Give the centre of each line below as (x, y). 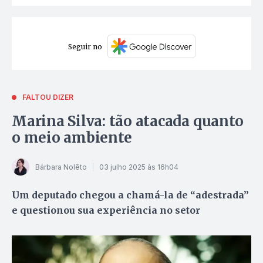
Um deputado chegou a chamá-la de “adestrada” (130, 195)
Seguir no (85, 46)
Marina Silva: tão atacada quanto (128, 122)
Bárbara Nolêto (61, 167)
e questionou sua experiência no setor (106, 210)
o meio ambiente (72, 138)
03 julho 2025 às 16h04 (139, 167)
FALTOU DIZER (48, 97)
